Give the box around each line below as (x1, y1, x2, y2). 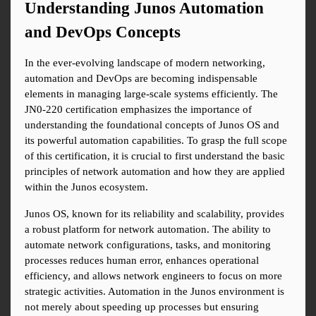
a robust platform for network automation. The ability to (25, 224, 271, 236)
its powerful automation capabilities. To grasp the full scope (25, 135, 287, 147)
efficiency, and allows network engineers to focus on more (25, 270, 282, 282)
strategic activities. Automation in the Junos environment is (25, 286, 284, 298)
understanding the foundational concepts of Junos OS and (25, 119, 279, 131)
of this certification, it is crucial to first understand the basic (25, 150, 285, 162)
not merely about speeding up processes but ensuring (25, 301, 259, 313)
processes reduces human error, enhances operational (25, 255, 259, 267)
